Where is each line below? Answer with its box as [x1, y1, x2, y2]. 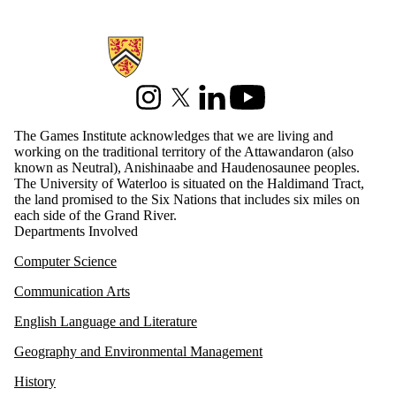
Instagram [131, 96, 186, 112]
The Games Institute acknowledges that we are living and [14, 127, 333, 143]
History [14, 373, 56, 389]
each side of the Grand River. [14, 207, 180, 223]
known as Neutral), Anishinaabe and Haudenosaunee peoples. [14, 159, 360, 175]
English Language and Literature [14, 313, 197, 329]
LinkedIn [194, 96, 246, 112]
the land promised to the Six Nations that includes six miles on [14, 191, 360, 207]
